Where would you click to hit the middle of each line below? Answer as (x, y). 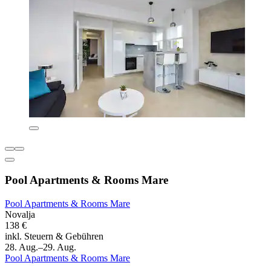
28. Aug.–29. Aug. (41, 247)
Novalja (20, 214)
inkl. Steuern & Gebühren (54, 236)
